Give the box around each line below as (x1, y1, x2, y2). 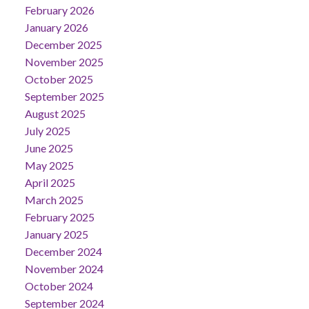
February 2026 (24, 3, 94, 17)
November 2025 (24, 54, 103, 68)
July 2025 (24, 123, 70, 137)
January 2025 (24, 227, 88, 241)
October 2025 (24, 72, 93, 86)
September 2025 (24, 89, 104, 103)
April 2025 (24, 175, 75, 189)
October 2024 (24, 279, 93, 292)
